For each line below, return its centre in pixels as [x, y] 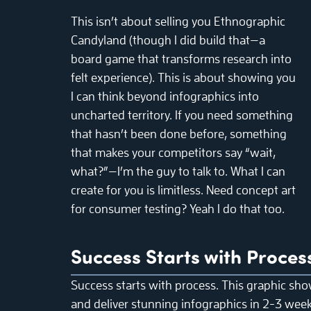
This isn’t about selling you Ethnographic [178, 22]
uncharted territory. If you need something [182, 115]
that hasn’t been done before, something [179, 134]
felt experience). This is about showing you [183, 78]
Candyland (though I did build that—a [168, 40]
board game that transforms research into [181, 59]
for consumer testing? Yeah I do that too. [178, 209]
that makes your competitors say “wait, [173, 153]
